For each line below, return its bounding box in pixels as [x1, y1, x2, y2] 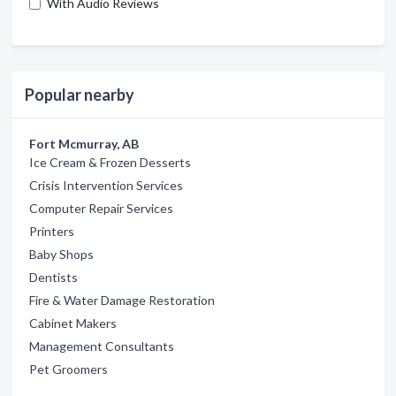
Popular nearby [25, 85, 134, 104]
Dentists [29, 270, 78, 285]
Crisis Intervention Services [29, 178, 183, 193]
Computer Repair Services [29, 201, 173, 216]
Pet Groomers [29, 362, 108, 377]
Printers [29, 224, 74, 239]
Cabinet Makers [29, 316, 117, 331]
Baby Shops [29, 247, 94, 262]
